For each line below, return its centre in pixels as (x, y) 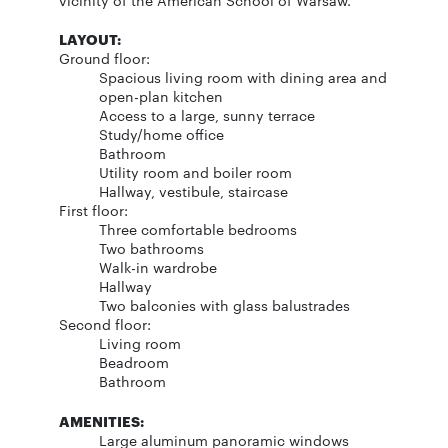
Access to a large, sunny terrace (207, 115)
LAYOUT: (90, 38)
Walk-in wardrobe (158, 267)
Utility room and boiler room (195, 172)
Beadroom (134, 362)
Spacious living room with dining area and (243, 77)
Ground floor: (104, 58)
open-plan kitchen (161, 96)
